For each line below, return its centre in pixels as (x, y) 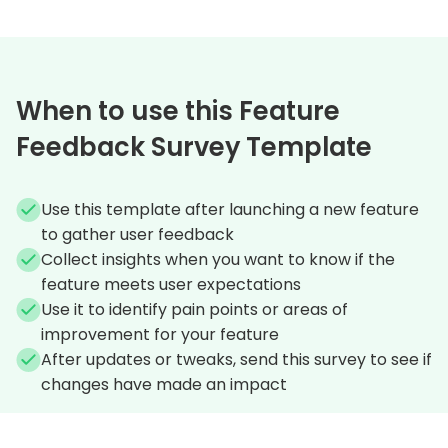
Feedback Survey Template (194, 146)
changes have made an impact (164, 384)
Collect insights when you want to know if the (218, 259)
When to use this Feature (178, 110)
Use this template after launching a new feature (230, 209)
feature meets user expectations (171, 284)
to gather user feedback (137, 234)
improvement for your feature (160, 334)
